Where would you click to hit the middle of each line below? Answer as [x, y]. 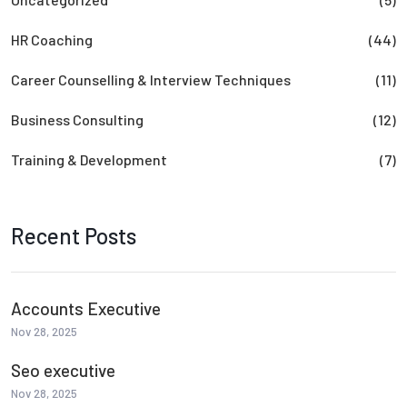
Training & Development [89, 159]
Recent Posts [74, 236]
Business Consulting [77, 119]
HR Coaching [52, 40]
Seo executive [63, 370]
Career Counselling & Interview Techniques [151, 79]
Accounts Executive [86, 308]
